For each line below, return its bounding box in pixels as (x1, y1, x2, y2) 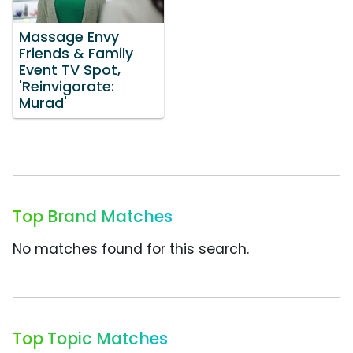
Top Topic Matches (13, 327, 168, 351)
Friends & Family (19, 44, 133, 64)
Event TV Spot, (19, 61, 121, 80)
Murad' (19, 94, 67, 113)
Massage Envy (19, 28, 119, 47)
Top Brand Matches (13, 205, 173, 229)
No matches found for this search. (13, 240, 249, 259)
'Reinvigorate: (19, 77, 114, 97)
